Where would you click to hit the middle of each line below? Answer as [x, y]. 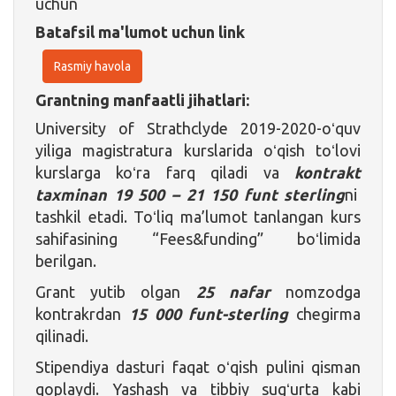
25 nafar [241, 291]
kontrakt [327, 172]
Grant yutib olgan [116, 291]
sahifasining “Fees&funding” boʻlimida [198, 238]
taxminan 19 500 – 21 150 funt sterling [190, 194]
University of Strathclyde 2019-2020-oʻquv [198, 128]
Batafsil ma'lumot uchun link [140, 31]
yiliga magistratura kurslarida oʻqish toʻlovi [198, 150]
